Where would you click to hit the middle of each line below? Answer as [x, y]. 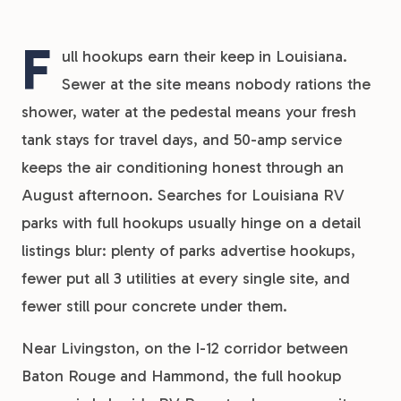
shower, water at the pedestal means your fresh [189, 112]
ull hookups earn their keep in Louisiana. [205, 56]
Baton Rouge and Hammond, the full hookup [181, 376]
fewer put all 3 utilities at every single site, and [186, 278]
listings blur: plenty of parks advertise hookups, [188, 251]
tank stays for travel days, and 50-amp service [182, 140]
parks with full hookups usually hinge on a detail [191, 223]
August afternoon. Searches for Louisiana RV [183, 195]
